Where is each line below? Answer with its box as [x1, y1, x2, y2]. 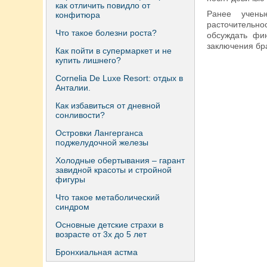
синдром [55, 202, 89, 212]
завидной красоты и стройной [55, 165, 172, 175]
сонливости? [55, 110, 105, 120]
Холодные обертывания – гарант [55, 156, 185, 165]
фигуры [55, 175, 85, 184]
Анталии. [55, 83, 91, 92]
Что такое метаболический [55, 193, 160, 202]
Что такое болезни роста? [55, 28, 157, 38]
